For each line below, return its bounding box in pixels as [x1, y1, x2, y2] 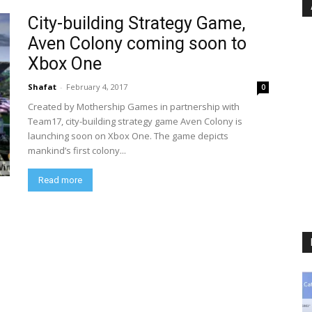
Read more [38, 175, 82, 185]
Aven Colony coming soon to [28, 33, 247, 54]
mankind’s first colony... [28, 144, 126, 157]
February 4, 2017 [66, 81, 127, 92]
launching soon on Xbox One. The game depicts [28, 130, 228, 142]
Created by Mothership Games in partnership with [28, 100, 240, 113]
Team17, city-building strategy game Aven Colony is [28, 115, 242, 127]
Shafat [28, 81, 56, 92]
